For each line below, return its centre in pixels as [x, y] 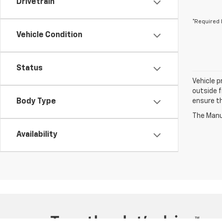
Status [29, 68]
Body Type [36, 102]
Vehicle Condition [49, 35]
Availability [37, 135]
